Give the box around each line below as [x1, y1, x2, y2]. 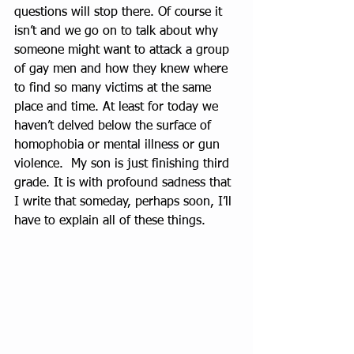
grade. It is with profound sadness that [14, 177, 235, 190]
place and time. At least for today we [14, 101, 222, 114]
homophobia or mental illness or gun [14, 139, 224, 152]
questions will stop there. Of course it [14, 6, 226, 19]
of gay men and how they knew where [14, 63, 232, 76]
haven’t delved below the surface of [14, 120, 215, 133]
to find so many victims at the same [14, 82, 215, 95]
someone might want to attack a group [14, 44, 233, 57]
